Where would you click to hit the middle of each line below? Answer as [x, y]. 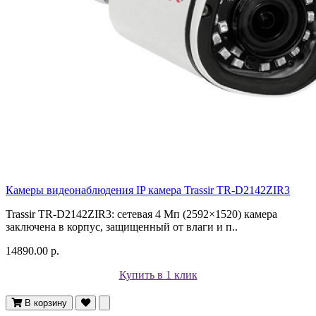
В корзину [46, 303]
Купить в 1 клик [158, 274]
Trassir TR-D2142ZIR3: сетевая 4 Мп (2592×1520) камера [141, 214]
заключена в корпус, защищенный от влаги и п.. [122, 226]
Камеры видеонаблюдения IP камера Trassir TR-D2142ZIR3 [148, 190]
